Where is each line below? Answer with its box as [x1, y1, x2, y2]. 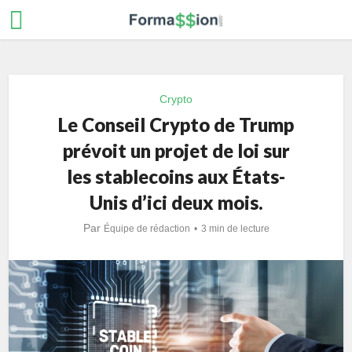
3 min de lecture [200, 223, 269, 234]
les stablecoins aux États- [67, 165, 285, 188]
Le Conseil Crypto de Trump [58, 113, 294, 136]
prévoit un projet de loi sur [62, 139, 290, 162]
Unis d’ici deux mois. [89, 191, 263, 214]
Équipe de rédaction [103, 223, 190, 234]
